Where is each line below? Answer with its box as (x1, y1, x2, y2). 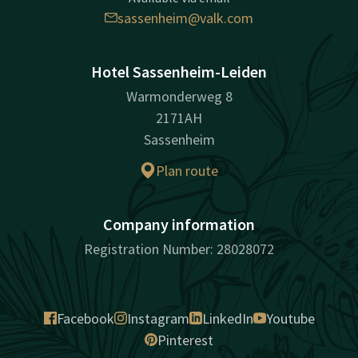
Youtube (265, 308, 315, 328)
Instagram (126, 308, 189, 328)
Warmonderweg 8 (125, 86, 233, 105)
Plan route (156, 161, 218, 180)
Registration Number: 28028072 (84, 239, 274, 258)
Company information (103, 213, 255, 234)
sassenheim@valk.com (117, 8, 253, 27)
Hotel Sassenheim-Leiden (91, 61, 267, 82)
